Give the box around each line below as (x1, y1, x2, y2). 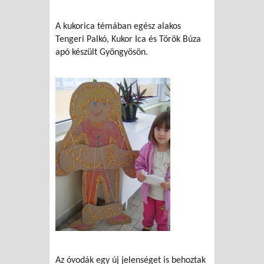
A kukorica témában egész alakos (55, 22, 181, 32)
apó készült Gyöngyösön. (55, 48, 148, 58)
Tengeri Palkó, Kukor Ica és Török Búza (55, 35, 201, 45)
